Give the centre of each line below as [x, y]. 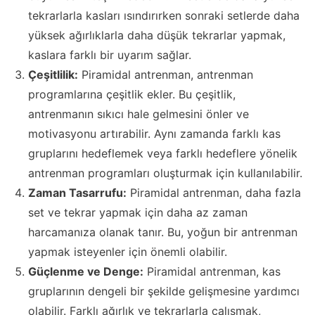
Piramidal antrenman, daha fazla [214, 193]
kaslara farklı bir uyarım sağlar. [110, 55]
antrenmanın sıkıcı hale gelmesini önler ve [139, 114]
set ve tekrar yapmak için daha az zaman [138, 213]
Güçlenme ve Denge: [86, 272]
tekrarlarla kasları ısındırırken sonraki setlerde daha [164, 16]
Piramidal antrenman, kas [212, 272]
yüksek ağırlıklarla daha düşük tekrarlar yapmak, [157, 36]
